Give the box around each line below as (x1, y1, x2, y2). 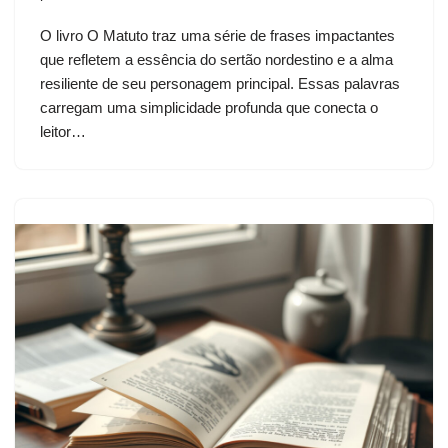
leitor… (40, 122, 90, 140)
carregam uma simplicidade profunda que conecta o (40, 98, 378, 116)
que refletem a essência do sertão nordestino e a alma (40, 50, 393, 68)
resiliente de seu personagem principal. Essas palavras (40, 74, 400, 92)
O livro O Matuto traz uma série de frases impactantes (40, 26, 395, 44)
